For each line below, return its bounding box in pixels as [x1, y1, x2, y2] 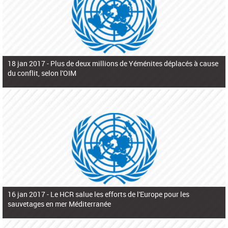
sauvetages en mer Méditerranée [8, 199, 111, 209]
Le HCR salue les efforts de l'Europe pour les [50, 189, 189, 199]
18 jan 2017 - [8, 58, 50, 68]
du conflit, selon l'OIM [8, 68, 76, 78]
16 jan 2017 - [8, 189, 50, 199]
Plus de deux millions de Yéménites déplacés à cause [50, 58, 218, 68]
